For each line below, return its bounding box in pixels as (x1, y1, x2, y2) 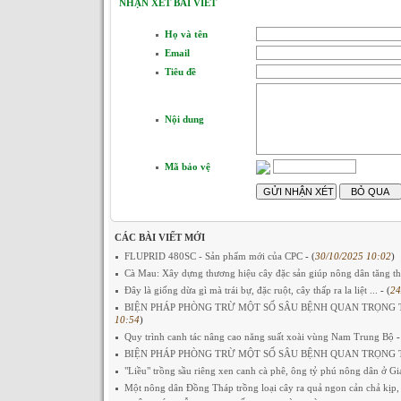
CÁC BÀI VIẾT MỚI (114, 232, 205, 243)
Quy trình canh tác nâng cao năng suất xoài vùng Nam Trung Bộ (124, 331, 397, 342)
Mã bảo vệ (164, 161, 210, 172)
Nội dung (164, 114, 204, 124)
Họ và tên (164, 29, 208, 39)
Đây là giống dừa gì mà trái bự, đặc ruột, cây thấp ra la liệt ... (124, 285, 380, 295)
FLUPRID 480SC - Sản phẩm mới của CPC (124, 251, 305, 261)
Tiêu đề (164, 66, 196, 77)
